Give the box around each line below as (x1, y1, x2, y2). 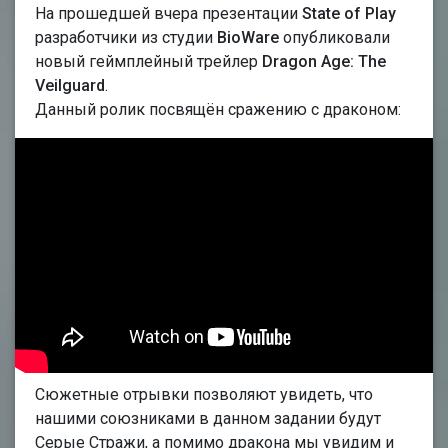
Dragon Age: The (262, 52, 386, 72)
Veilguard (35, 76, 105, 96)
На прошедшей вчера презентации (35, 4, 302, 24)
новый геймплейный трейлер (35, 52, 262, 72)
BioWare (217, 28, 279, 48)
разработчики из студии (35, 28, 217, 48)
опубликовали (279, 28, 390, 48)
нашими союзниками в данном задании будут (35, 409, 381, 429)
